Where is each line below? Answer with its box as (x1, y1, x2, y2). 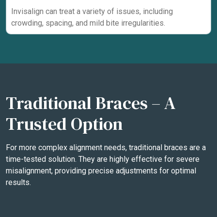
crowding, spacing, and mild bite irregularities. (11, 18, 165, 28)
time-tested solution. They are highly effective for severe (6, 154, 200, 164)
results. (6, 177, 31, 187)
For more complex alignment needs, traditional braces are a (6, 142, 206, 152)
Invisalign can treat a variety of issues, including (11, 6, 173, 16)
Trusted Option (6, 111, 123, 136)
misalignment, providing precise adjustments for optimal (6, 166, 196, 175)
